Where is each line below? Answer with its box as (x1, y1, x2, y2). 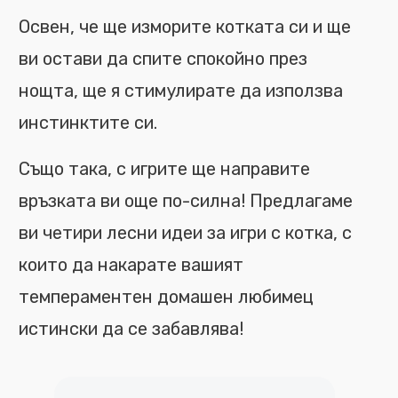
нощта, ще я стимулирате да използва (19, 80, 343, 101)
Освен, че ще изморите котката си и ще (19, 16, 351, 37)
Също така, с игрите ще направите (19, 158, 310, 179)
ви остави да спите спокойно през (19, 48, 307, 69)
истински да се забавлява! (19, 318, 243, 339)
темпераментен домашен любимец (19, 286, 314, 307)
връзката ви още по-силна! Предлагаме (19, 190, 353, 211)
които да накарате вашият (19, 254, 243, 275)
